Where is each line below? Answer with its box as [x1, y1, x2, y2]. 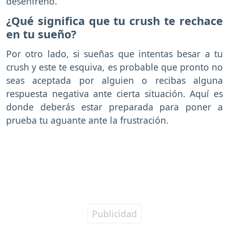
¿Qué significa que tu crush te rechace [6, 13, 223, 28]
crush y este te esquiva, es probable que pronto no [6, 61, 223, 74]
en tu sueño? [6, 26, 76, 41]
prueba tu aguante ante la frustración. [6, 114, 169, 127]
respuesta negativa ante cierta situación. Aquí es [6, 87, 223, 100]
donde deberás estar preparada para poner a [6, 101, 223, 113]
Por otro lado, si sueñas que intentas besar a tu [6, 48, 223, 60]
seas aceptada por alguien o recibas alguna [6, 74, 223, 87]
